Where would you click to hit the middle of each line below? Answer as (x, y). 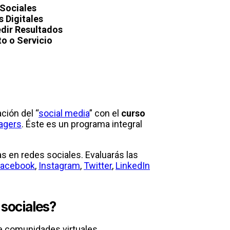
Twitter (98, 166)
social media (64, 113)
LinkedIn (133, 166)
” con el (105, 113)
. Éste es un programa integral (82, 124)
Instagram (59, 166)
